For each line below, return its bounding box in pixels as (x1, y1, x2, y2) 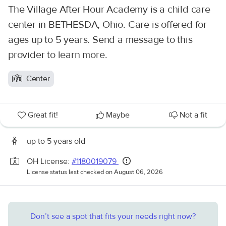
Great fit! (27, 110, 58, 120)
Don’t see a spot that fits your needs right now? (30, 211, 196, 221)
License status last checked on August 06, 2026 (27, 168, 163, 176)
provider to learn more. (8, 48, 107, 61)
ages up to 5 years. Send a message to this (8, 33, 193, 46)
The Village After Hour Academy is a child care (8, 3, 210, 16)
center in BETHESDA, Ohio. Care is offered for (8, 18, 207, 31)
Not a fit (179, 110, 207, 120)
